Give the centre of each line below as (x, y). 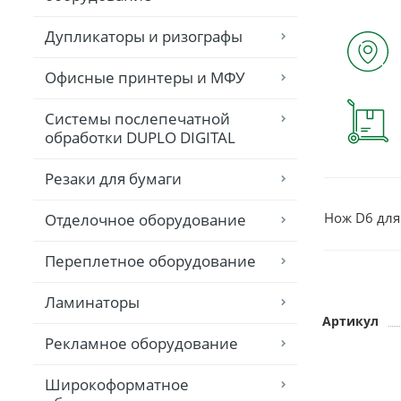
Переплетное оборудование (150, 261)
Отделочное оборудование (145, 220)
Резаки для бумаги (113, 179)
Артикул (350, 321)
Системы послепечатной (137, 119)
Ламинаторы (92, 303)
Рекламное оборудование (141, 344)
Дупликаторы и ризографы (144, 37)
